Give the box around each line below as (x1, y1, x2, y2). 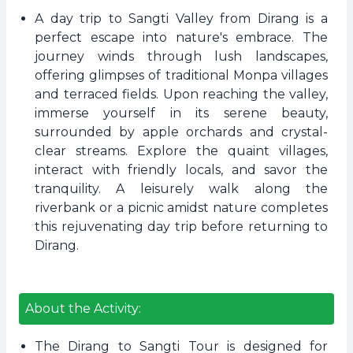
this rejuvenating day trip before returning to (35, 219, 328, 234)
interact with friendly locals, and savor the (35, 162, 328, 177)
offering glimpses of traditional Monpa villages (35, 68, 328, 83)
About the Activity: (25, 301, 141, 316)
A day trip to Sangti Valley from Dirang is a (35, 11, 328, 26)
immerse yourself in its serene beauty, (35, 106, 328, 121)
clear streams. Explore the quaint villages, (35, 143, 328, 158)
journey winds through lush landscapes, (35, 49, 328, 64)
